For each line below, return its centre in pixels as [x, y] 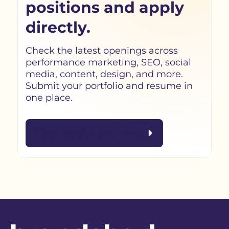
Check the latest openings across [101, 51]
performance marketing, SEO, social [108, 63]
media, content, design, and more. [104, 74]
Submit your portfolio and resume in [109, 86]
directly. [58, 28]
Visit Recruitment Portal [89, 133]
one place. [49, 98]
